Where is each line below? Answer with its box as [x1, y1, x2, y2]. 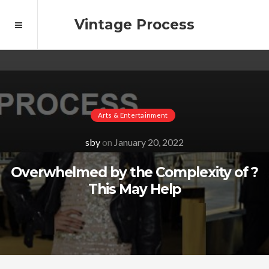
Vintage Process [74, 16, 195, 33]
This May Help [88, 181, 181, 198]
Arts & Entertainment [97, 111, 168, 119]
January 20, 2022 [114, 136, 184, 148]
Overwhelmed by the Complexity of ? [11, 164, 258, 181]
